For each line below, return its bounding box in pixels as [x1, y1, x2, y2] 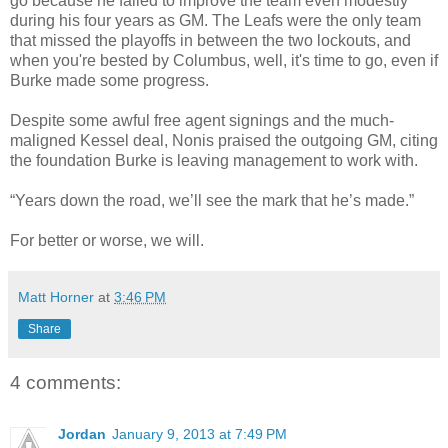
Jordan [58, 426, 106, 443]
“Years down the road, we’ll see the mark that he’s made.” [10, 191, 414, 209]
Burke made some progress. [10, 71, 209, 89]
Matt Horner [18, 288, 94, 305]
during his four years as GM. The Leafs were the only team [10, 11, 421, 29]
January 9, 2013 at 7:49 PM [112, 426, 287, 443]
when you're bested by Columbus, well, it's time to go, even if [10, 51, 438, 69]
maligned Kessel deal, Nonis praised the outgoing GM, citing [10, 131, 438, 149]
